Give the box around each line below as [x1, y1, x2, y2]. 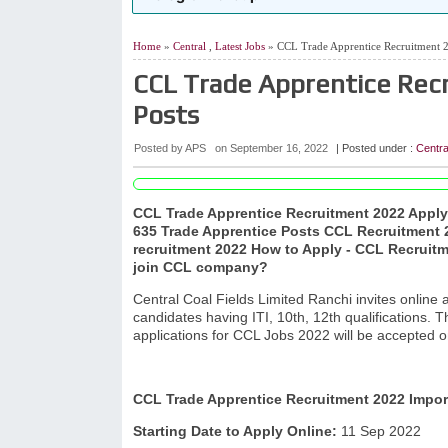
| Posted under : [336, 142, 416, 154]
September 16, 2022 [230, 142, 328, 154]
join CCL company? [133, 259, 272, 275]
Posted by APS [134, 142, 209, 154]
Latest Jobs [215, 40, 265, 52]
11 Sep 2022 [337, 423, 425, 439]
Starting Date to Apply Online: [133, 423, 337, 439]
